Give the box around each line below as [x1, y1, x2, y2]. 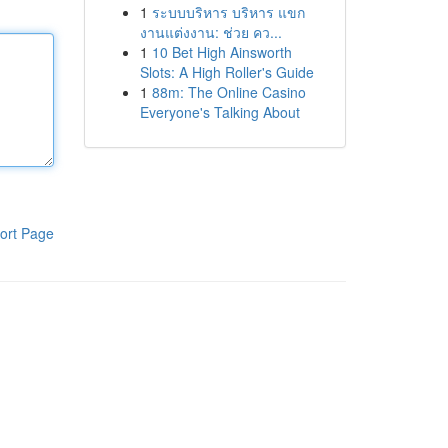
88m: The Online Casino [151, 82, 306, 102]
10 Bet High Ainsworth [151, 42, 292, 62]
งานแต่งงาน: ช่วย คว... [139, 22, 282, 42]
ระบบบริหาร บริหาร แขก [151, 2, 305, 22]
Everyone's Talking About [139, 102, 300, 122]
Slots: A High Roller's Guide [139, 62, 314, 82]
